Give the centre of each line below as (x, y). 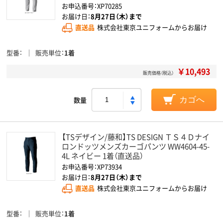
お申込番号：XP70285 (92, 6)
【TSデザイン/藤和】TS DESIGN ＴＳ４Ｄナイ (136, 137)
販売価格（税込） (158, 73)
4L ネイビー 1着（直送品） (103, 156)
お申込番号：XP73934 (92, 167)
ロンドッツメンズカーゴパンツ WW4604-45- (136, 146)
